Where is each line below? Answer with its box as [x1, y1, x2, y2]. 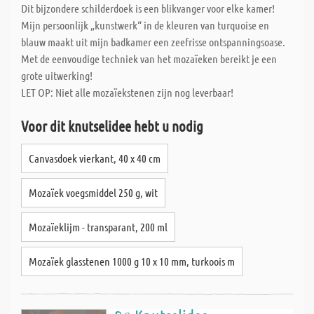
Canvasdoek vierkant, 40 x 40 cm [29, 151, 161, 165]
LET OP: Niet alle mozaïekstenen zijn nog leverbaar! [21, 86, 233, 99]
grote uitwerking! [21, 69, 93, 82]
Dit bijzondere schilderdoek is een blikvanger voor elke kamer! [21, 1, 275, 15]
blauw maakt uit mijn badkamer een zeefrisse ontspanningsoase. [21, 35, 285, 48]
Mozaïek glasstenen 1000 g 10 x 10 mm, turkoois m [29, 254, 235, 268]
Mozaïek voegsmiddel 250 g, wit [29, 186, 158, 199]
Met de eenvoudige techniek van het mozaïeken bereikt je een [21, 52, 277, 65]
